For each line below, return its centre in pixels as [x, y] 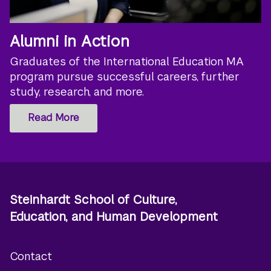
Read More [53, 118]
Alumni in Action [70, 41]
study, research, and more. [77, 91]
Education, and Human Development [114, 217]
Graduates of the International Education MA [127, 61]
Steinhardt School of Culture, [94, 200]
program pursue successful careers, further [125, 76]
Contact [31, 256]
